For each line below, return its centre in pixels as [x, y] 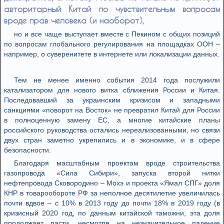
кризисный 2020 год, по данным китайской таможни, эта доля [112, 213]
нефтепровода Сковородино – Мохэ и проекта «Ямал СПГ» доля [112, 183]
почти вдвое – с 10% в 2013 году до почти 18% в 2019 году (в [112, 203]
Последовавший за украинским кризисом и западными [112, 100]
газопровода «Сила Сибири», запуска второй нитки [112, 173]
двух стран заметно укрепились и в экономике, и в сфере [112, 140]
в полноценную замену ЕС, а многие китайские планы [112, 120]
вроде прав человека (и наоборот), [74, 20]
